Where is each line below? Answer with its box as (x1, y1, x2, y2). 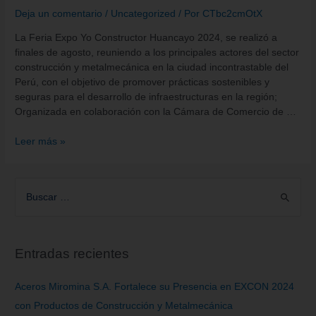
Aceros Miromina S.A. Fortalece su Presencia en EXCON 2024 (15, 281, 295, 292)
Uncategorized (111, 8, 176, 19)
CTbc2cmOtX (202, 8, 263, 19)
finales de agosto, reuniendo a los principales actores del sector (15, 47, 300, 58)
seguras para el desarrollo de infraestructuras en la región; (15, 91, 278, 102)
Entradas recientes (15, 245, 130, 261)
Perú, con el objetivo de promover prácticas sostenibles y (15, 76, 270, 87)
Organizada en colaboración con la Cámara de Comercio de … (15, 106, 297, 117)
